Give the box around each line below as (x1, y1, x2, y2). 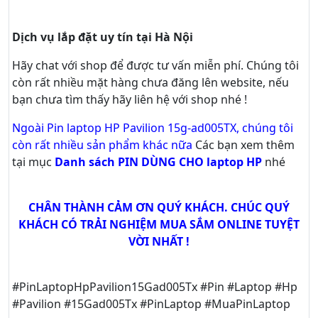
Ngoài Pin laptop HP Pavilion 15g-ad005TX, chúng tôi (12, 119, 293, 136)
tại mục (12, 153, 55, 170)
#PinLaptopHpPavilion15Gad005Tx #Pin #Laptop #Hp (12, 278, 297, 295)
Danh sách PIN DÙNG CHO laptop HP (55, 153, 262, 170)
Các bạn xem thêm (195, 136, 295, 153)
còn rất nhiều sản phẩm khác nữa (12, 136, 195, 153)
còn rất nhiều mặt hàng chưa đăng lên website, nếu (12, 74, 289, 90)
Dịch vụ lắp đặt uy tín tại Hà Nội (12, 28, 193, 45)
